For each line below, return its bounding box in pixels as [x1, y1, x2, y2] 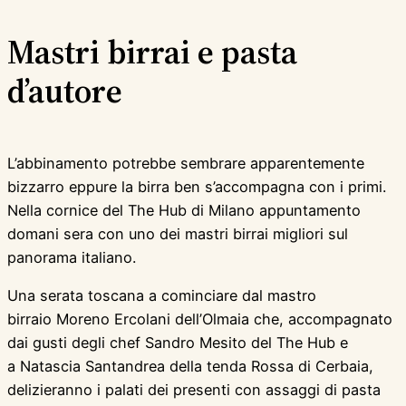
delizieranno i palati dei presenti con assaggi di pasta [7, 381, 381, 400]
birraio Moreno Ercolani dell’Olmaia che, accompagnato [7, 310, 392, 329]
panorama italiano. [7, 248, 136, 267]
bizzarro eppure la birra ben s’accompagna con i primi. [7, 178, 386, 197]
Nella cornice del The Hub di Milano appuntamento [7, 201, 361, 220]
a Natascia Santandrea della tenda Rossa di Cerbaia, [7, 357, 373, 376]
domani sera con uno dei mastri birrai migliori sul [7, 225, 348, 244]
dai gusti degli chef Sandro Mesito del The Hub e [7, 333, 348, 353]
